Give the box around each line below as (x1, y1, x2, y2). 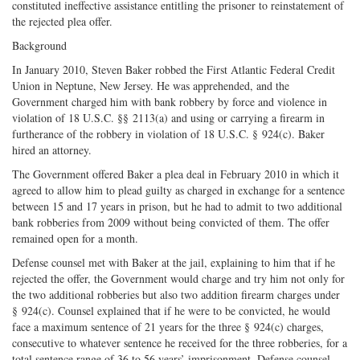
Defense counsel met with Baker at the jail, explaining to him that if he (12, 254, 335, 270)
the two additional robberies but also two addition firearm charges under (12, 286, 340, 302)
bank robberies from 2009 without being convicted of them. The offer (12, 214, 329, 230)
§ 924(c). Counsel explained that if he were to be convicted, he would (12, 302, 330, 318)
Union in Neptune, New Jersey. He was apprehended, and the (12, 77, 289, 93)
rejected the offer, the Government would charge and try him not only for (12, 270, 345, 286)
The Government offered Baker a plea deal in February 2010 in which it (12, 166, 339, 182)
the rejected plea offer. (12, 13, 112, 29)
